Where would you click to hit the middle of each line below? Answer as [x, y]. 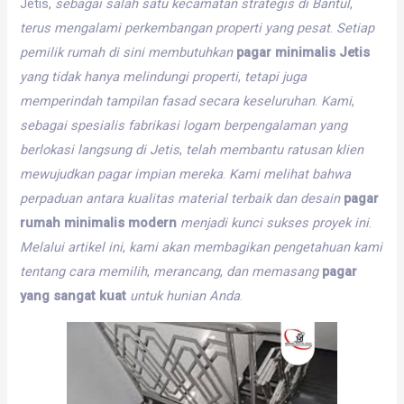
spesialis [98, 126]
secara [219, 101]
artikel [87, 248]
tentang [43, 272]
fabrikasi [154, 126]
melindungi [156, 77]
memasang [285, 272]
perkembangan [169, 28]
